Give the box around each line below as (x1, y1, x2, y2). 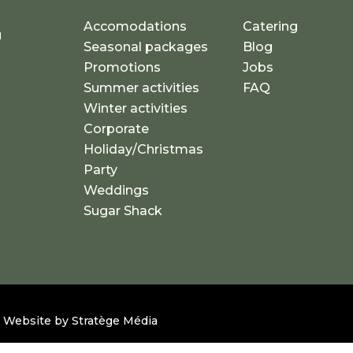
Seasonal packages (84, 39, 209, 55)
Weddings (84, 183, 150, 199)
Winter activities (84, 101, 188, 117)
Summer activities (84, 80, 200, 96)
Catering (242, 19, 298, 35)
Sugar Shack (84, 203, 163, 219)
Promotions (84, 60, 162, 76)
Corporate (84, 121, 150, 137)
